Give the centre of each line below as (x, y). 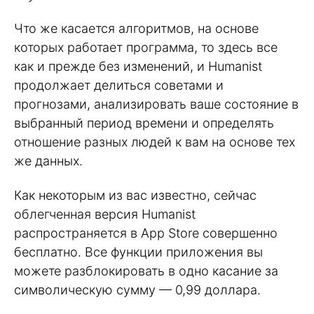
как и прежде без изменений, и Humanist (138, 67)
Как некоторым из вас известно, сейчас (135, 195)
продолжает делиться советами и (119, 86)
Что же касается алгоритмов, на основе (136, 29)
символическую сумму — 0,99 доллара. (137, 289)
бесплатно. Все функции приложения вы (138, 252)
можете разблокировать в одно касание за (146, 271)
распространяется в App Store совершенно (146, 233)
